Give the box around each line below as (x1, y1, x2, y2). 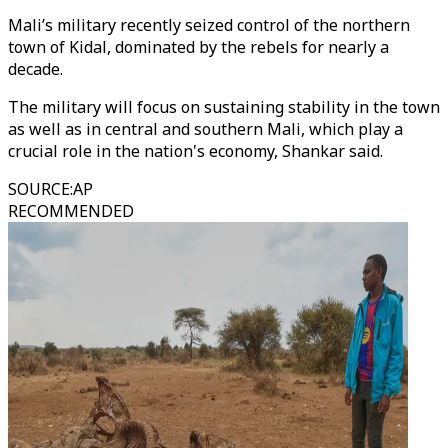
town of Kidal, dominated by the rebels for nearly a (8, 36, 389, 58)
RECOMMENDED (8, 200, 134, 222)
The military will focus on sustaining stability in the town (8, 96, 440, 118)
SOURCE (8, 178, 70, 200)
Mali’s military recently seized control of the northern (8, 14, 410, 36)
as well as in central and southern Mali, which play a (8, 118, 403, 140)
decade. (8, 58, 63, 80)
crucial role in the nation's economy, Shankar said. (8, 140, 383, 162)
